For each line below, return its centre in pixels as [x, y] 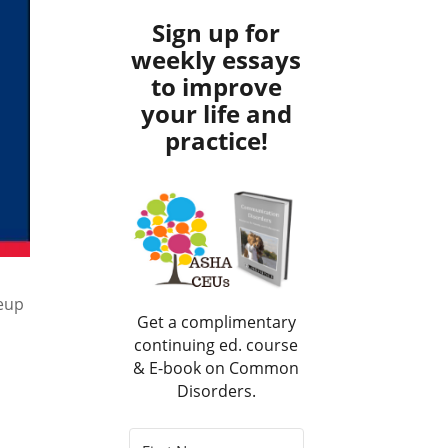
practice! [216, 140]
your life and [216, 113]
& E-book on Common [216, 367]
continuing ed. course [216, 344]
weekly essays [216, 59]
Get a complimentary [216, 321]
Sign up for [216, 32]
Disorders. [216, 390]
